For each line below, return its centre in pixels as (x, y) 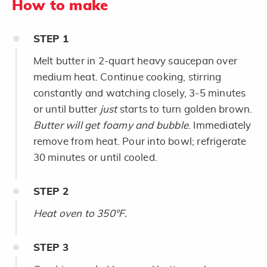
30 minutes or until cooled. (95, 157)
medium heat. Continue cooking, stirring (127, 77)
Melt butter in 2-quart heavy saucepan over (135, 61)
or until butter (66, 109)
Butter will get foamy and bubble (111, 125)
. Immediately (220, 125)
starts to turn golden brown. (186, 109)
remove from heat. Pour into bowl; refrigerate (140, 141)
